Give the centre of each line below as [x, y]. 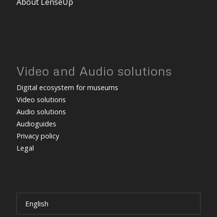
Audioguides [36, 124]
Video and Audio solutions [94, 71]
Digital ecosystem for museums [67, 88]
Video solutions [41, 100]
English [37, 204]
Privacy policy [38, 136]
